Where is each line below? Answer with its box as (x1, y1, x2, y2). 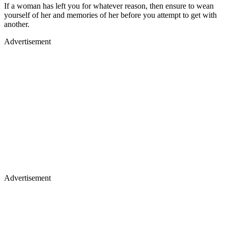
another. (4, 19, 30, 28)
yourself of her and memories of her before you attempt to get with (4, 10, 217, 19)
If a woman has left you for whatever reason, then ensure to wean (4, 1, 214, 10)
